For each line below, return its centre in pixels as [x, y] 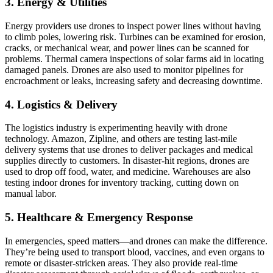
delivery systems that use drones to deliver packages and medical [129, 150]
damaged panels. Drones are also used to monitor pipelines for [124, 69]
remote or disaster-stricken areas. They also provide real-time [121, 263]
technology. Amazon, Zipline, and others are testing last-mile [121, 139]
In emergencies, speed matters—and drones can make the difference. [136, 241]
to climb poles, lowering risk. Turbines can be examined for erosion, [135, 37]
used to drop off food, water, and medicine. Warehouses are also [128, 172]
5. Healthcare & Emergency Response [99, 218]
